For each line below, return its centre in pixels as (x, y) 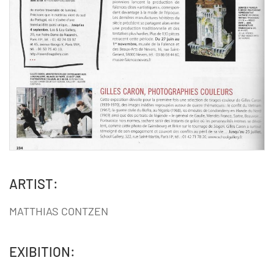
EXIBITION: (42, 252)
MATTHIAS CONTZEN (59, 211)
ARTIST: (34, 184)
